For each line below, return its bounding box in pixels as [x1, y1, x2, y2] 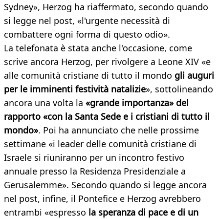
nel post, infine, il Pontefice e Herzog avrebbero [4, 193, 201, 205]
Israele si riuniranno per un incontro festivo [4, 152, 184, 164]
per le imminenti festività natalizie [4, 83, 146, 95]
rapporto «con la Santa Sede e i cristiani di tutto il [4, 110, 210, 123]
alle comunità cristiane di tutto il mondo [4, 69, 175, 82]
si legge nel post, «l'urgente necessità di [4, 15, 170, 27]
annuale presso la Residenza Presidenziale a [4, 165, 186, 177]
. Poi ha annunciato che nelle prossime [38, 124, 199, 136]
